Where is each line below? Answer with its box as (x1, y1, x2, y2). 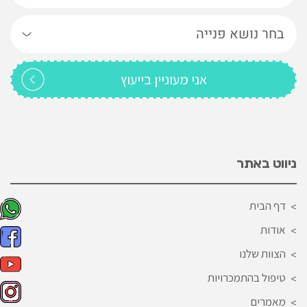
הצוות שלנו (239, 245, 286, 261)
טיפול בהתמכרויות (208, 269, 286, 285)
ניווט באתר (236, 154, 297, 171)
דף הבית (249, 197, 286, 213)
